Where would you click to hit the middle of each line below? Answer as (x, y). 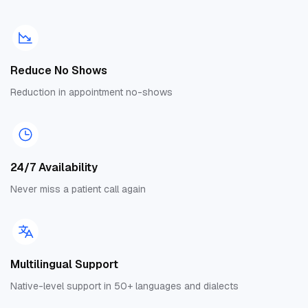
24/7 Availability (54, 168)
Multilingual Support (64, 265)
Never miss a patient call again (78, 189)
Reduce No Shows (59, 71)
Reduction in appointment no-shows (91, 92)
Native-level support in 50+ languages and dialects (124, 286)
